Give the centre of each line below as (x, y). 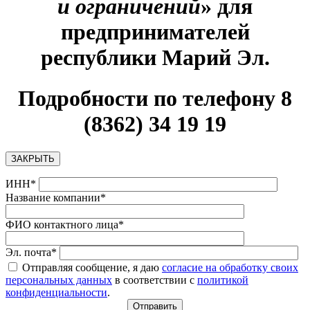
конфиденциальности (56, 293)
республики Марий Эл (152, 58)
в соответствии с (155, 280)
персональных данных (59, 280)
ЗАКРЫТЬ (33, 159)
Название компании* (56, 198)
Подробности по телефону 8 (155, 98)
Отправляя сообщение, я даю (91, 268)
